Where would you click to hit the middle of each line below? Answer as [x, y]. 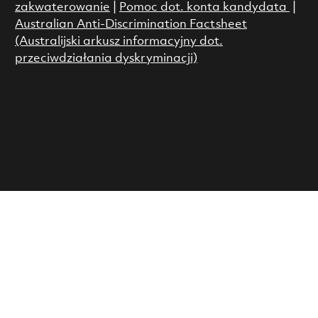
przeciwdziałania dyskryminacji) [106, 58]
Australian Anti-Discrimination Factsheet [131, 24]
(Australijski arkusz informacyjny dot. [119, 41]
